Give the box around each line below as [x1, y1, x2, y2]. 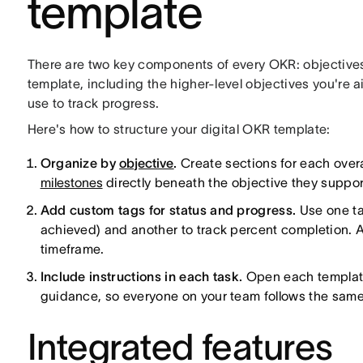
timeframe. [40, 241, 105, 256]
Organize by [40, 156, 120, 170]
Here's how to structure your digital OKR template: [27, 122, 331, 136]
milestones [40, 175, 103, 190]
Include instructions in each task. [40, 269, 243, 284]
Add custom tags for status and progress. [40, 203, 297, 217]
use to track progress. [27, 96, 160, 110]
